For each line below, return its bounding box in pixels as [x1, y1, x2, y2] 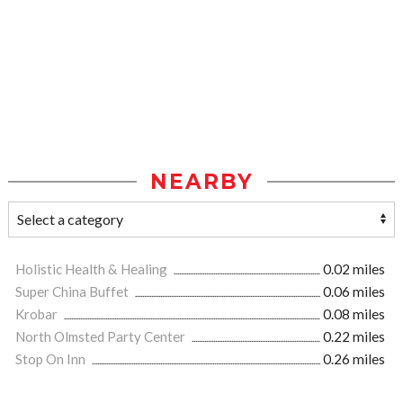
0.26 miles [323, 351, 385, 368]
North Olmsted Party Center [15, 328, 188, 345]
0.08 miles [323, 306, 385, 323]
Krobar [15, 306, 60, 323]
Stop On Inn [15, 351, 88, 368]
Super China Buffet [15, 283, 131, 300]
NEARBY [149, 169, 254, 195]
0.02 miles [323, 261, 385, 278]
